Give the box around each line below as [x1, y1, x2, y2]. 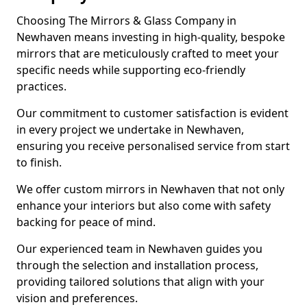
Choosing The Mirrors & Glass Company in [16, 13, 236, 28]
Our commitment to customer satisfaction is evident [16, 106, 288, 121]
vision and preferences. [16, 291, 138, 306]
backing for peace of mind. [16, 214, 156, 230]
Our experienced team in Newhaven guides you [16, 241, 262, 256]
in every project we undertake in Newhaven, [16, 122, 244, 137]
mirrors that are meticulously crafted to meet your [16, 46, 279, 61]
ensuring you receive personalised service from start [16, 138, 290, 153]
